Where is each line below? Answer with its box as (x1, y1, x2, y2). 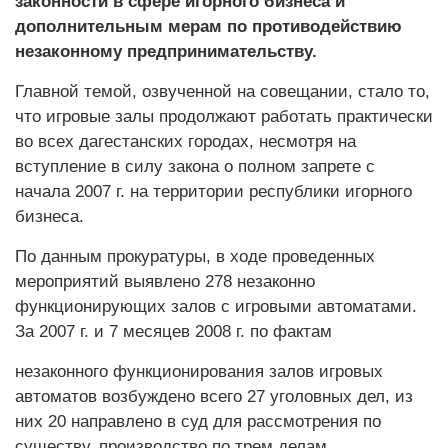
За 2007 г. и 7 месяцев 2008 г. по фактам (15, 322, 332, 341)
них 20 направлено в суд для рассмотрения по (15, 412, 381, 431)
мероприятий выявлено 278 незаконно (15, 272, 315, 291)
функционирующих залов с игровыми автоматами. (15, 297, 417, 316)
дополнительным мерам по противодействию (15, 17, 402, 36)
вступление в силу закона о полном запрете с (15, 157, 375, 176)
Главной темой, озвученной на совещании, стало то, (15, 82, 430, 101)
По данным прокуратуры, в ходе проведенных (15, 247, 375, 266)
